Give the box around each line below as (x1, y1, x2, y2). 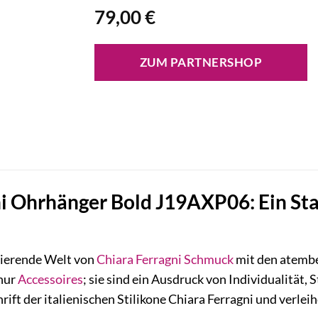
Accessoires (17, 272, 83, 287)
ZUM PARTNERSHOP (139, 55, 263, 70)
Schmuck (183, 252, 234, 268)
